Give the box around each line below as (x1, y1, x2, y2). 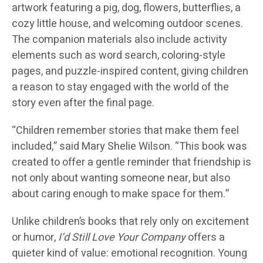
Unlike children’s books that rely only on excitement (12, 214, 249, 230)
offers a (186, 230, 225, 246)
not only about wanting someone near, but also (12, 170, 230, 187)
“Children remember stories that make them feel (12, 123, 239, 139)
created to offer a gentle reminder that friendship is (12, 154, 251, 171)
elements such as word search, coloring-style (12, 48, 225, 64)
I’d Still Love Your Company (58, 230, 186, 246)
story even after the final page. (12, 95, 154, 112)
